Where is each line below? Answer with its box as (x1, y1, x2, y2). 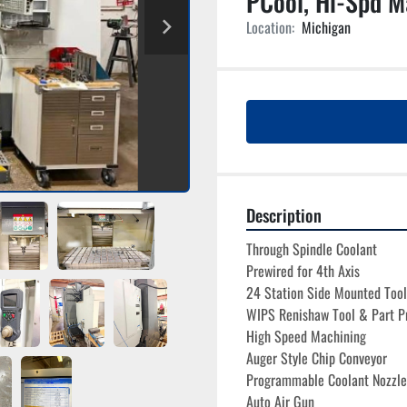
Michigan (302, 16, 351, 38)
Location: (246, 16, 294, 38)
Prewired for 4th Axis (246, 260, 360, 282)
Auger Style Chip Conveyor (246, 347, 387, 369)
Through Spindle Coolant (246, 238, 377, 260)
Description (246, 203, 322, 227)
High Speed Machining (246, 325, 370, 347)
